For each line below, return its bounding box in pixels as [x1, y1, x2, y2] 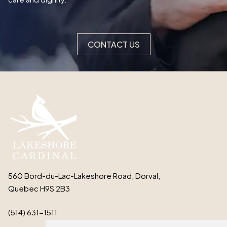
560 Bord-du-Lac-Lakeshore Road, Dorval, [8, 170, 160, 180]
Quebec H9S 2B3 [8, 183, 70, 193]
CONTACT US [87, 39, 140, 50]
